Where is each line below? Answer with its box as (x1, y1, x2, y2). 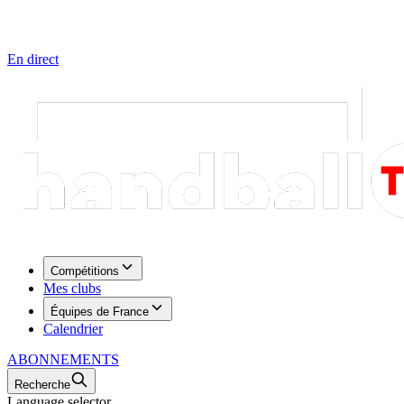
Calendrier (43, 321, 103, 336)
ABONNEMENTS (7, 352, 119, 367)
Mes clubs (43, 280, 101, 296)
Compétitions (50, 264, 119, 278)
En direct (7, 51, 59, 67)
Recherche (14, 378, 70, 391)
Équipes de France (50, 305, 149, 318)
